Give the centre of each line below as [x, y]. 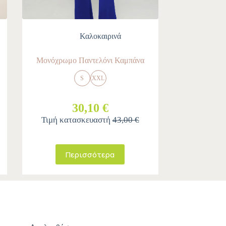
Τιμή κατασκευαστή [77, 120]
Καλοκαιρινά [100, 36]
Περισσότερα [90, 154]
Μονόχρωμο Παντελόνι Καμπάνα [90, 61]
